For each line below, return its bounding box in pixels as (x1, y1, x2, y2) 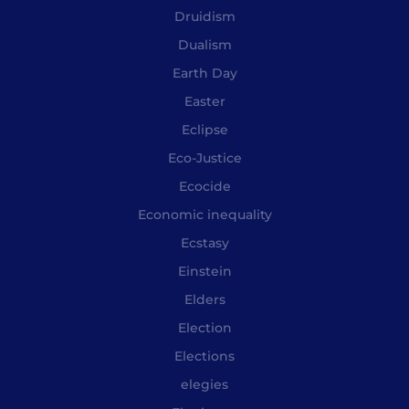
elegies (181, 375, 228, 393)
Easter (184, 92, 225, 110)
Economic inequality (137, 205, 272, 223)
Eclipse (181, 121, 228, 138)
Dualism (177, 36, 232, 53)
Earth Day (172, 64, 237, 81)
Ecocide (178, 177, 231, 194)
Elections (174, 347, 235, 364)
